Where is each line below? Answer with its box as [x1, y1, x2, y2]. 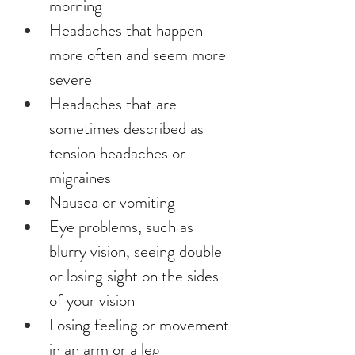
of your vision [49, 288, 135, 312]
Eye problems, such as [49, 215, 197, 239]
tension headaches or [49, 141, 189, 165]
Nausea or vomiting [49, 190, 175, 214]
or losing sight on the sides [49, 264, 223, 288]
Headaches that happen [49, 18, 207, 42]
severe [49, 67, 92, 91]
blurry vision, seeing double [49, 239, 226, 263]
